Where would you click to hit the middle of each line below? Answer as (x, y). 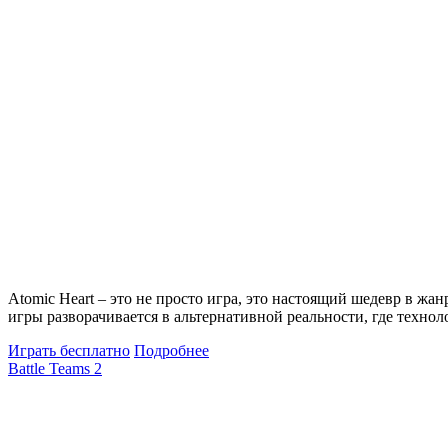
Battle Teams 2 (55, 368)
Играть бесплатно (69, 350)
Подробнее (171, 350)
